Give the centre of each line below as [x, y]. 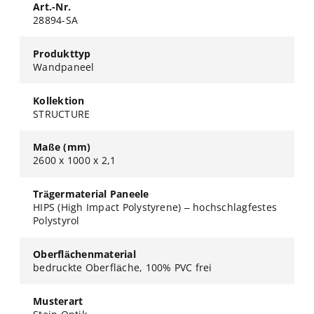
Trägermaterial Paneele [91, 194]
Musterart [58, 301]
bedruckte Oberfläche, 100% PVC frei [123, 267]
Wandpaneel [64, 67]
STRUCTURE [62, 114]
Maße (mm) [62, 147]
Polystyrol [56, 221]
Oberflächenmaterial [84, 254]
